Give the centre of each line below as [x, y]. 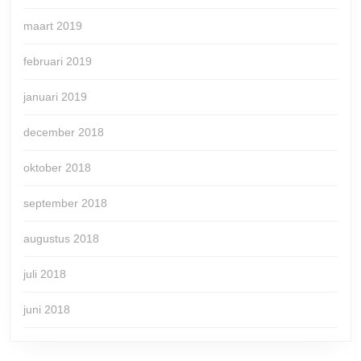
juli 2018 [45, 274]
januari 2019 [55, 97]
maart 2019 [53, 26]
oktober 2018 [57, 168]
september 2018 [65, 203]
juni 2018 [47, 310]
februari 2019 [58, 62]
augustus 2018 [61, 239]
